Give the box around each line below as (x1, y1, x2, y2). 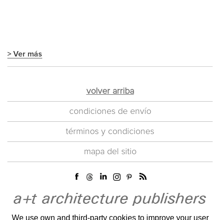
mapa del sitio (83, 147, 137, 157)
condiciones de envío (69, 107, 151, 116)
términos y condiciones (66, 127, 154, 137)
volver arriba (86, 87, 134, 96)
